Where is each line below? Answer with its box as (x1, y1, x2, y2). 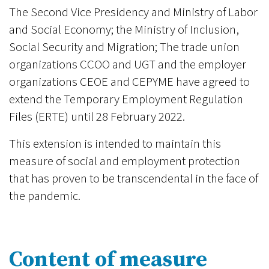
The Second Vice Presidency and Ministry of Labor (9, 4, 258, 20)
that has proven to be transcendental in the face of (9, 171, 258, 186)
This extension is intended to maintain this (9, 136, 221, 151)
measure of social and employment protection (9, 153, 240, 169)
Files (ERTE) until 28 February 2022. (9, 109, 185, 124)
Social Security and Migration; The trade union (9, 39, 240, 55)
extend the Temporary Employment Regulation (9, 91, 243, 107)
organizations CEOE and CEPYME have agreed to (9, 74, 250, 89)
